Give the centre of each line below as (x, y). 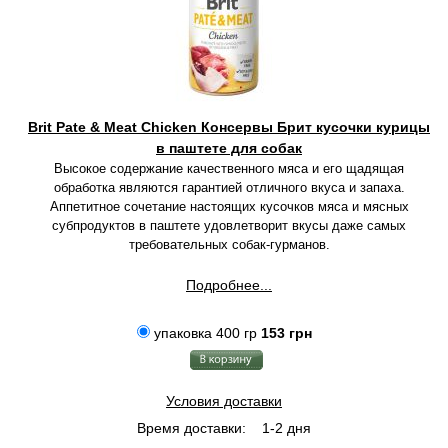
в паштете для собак (229, 148)
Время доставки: (191, 428)
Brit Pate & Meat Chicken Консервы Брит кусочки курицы (229, 127)
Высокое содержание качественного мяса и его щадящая (229, 168)
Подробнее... (229, 285)
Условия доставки (224, 401)
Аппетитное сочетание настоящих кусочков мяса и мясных (229, 206)
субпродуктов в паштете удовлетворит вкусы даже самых (229, 225)
